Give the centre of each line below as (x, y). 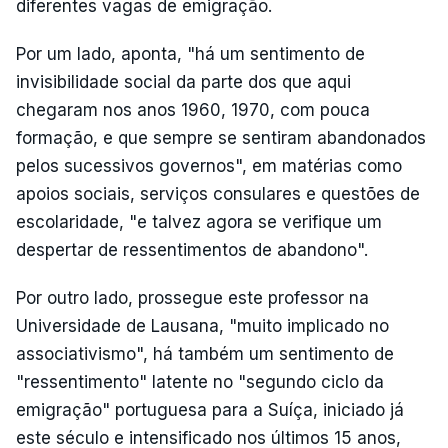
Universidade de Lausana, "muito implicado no (202, 326)
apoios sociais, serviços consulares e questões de (218, 194)
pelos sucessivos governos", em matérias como (209, 166)
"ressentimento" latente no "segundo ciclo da (200, 382)
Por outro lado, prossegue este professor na (192, 298)
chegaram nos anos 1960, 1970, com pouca (193, 110)
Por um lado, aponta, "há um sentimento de (190, 54)
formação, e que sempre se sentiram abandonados (221, 138)
